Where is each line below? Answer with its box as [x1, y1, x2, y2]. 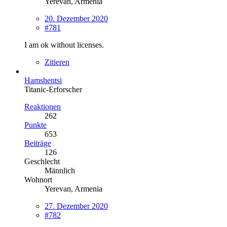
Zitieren [45, 57, 69, 66]
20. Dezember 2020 [45, 14, 108, 23]
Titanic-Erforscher [24, 85, 82, 94]
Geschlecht [24, 157, 60, 166]
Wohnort [24, 175, 52, 184]
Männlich [45, 166, 75, 175]
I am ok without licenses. [24, 40, 104, 49]
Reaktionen [24, 102, 61, 111]
